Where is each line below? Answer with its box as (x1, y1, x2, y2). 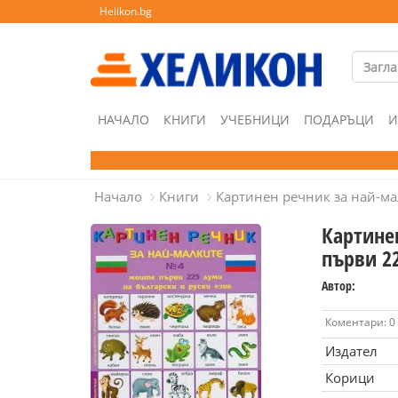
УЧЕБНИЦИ (220, 111, 290, 128)
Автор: (321, 277, 355, 294)
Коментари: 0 (324, 314, 395, 330)
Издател (324, 342, 378, 360)
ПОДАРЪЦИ (304, 111, 374, 128)
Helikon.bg (99, 4, 152, 19)
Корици (324, 369, 375, 386)
